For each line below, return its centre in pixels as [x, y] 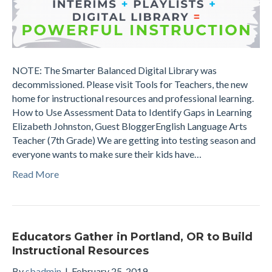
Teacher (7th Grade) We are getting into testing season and [134, 140]
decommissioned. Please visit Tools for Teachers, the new [130, 84]
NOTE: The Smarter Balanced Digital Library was [114, 70]
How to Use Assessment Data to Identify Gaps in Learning [132, 112]
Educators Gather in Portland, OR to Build [132, 236]
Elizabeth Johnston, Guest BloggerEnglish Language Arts [130, 126]
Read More [36, 174]
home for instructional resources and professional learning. [133, 98]
